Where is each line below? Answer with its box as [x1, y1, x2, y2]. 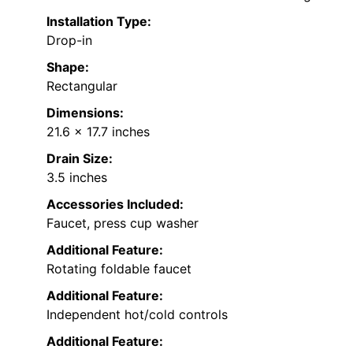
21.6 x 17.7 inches [46, 123, 150, 139]
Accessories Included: [46, 195, 184, 212]
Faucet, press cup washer [46, 214, 199, 231]
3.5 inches [46, 169, 107, 185]
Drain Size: [46, 150, 113, 166]
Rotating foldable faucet [46, 260, 191, 277]
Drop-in [46, 32, 92, 48]
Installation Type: [46, 13, 151, 29]
